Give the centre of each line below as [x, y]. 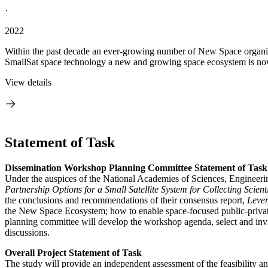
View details [28, 82]
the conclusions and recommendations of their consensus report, [126, 200]
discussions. [27, 232]
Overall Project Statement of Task [73, 252]
